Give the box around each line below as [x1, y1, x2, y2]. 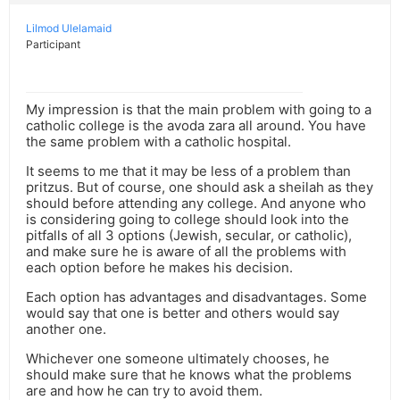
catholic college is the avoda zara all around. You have [26, 117, 366, 135]
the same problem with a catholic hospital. [26, 133, 291, 151]
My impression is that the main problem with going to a [26, 101, 371, 119]
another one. [26, 321, 106, 338]
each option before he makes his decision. [26, 259, 293, 277]
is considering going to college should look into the [26, 211, 349, 229]
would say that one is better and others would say [26, 304, 339, 322]
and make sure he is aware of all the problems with [26, 243, 346, 261]
